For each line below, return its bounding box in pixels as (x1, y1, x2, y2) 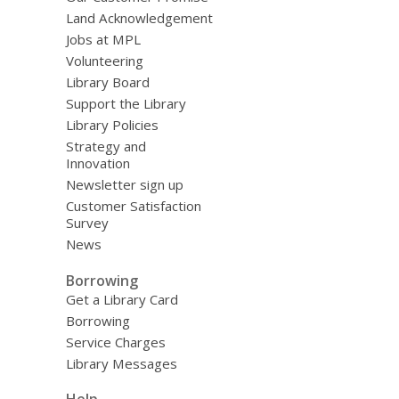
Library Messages (65, 354, 177, 372)
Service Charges (65, 332, 166, 351)
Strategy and (65, 136, 146, 155)
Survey (65, 213, 109, 232)
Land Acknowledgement (65, 8, 213, 27)
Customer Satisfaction (65, 196, 201, 215)
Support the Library (65, 94, 186, 112)
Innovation (65, 153, 130, 172)
